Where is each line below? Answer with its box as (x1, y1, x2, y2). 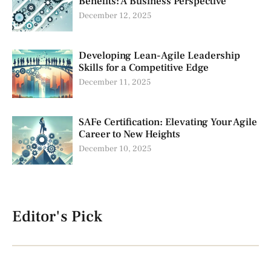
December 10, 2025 (79, 143, 151, 155)
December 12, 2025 (79, 10, 151, 22)
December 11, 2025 (79, 77, 151, 88)
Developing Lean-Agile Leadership (79, 49, 240, 63)
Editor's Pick (12, 206, 102, 227)
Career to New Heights (79, 128, 180, 142)
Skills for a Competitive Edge (79, 61, 209, 75)
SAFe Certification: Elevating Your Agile (79, 116, 257, 129)
